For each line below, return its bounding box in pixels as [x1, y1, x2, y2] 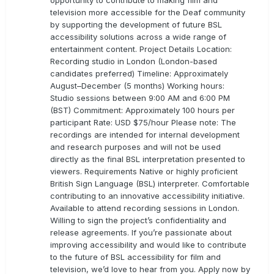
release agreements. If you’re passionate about [50, 228, 232, 238]
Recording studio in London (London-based [50, 56, 217, 67]
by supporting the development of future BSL [50, 20, 222, 30]
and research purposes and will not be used [50, 142, 221, 152]
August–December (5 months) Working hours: [50, 81, 224, 91]
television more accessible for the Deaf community [50, 7, 245, 18]
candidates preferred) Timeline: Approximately [50, 68, 228, 79]
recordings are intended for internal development [50, 130, 240, 140]
